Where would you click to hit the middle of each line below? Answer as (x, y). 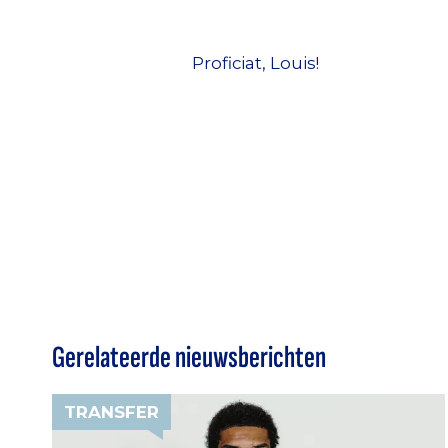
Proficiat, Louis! (257, 63)
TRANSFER (111, 411)
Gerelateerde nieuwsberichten (189, 357)
